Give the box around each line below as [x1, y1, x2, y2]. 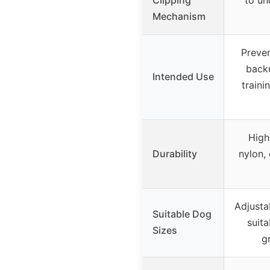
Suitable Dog [152, 207, 212, 220]
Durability [152, 147, 197, 160]
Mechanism [152, 10, 206, 22]
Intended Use [152, 70, 214, 83]
